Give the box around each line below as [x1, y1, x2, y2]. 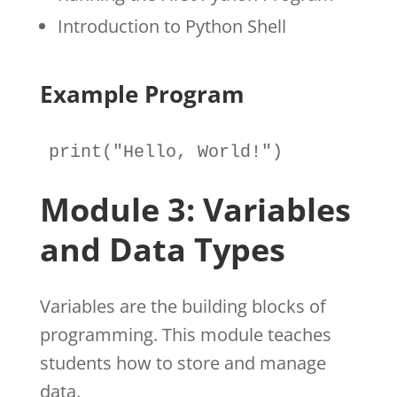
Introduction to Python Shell [57, 13, 286, 38]
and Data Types [39, 227, 285, 271]
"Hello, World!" [112, 141, 272, 162]
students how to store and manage [39, 350, 326, 375]
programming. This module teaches [39, 322, 331, 346]
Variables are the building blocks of [39, 293, 326, 318]
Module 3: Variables [39, 187, 351, 231]
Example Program [39, 77, 245, 110]
